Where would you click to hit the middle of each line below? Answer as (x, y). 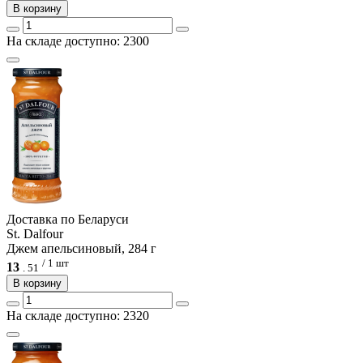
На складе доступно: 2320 (78, 315)
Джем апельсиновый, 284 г (81, 249)
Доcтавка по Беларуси (68, 220)
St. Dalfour (35, 234)
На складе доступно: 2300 (78, 41)
